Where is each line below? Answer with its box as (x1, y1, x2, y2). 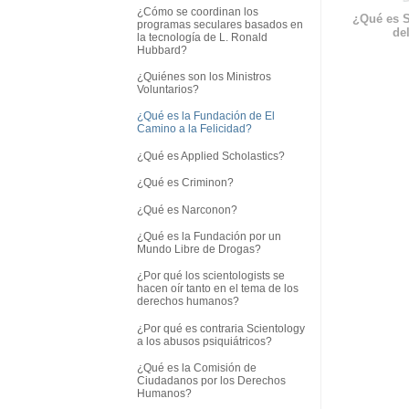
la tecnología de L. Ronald (137, 30, 267, 44)
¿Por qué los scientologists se (137, 269, 285, 283)
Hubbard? (137, 43, 187, 57)
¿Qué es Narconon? (137, 203, 237, 216)
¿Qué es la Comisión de (137, 362, 257, 375)
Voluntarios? (137, 83, 199, 97)
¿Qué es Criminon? (137, 176, 234, 190)
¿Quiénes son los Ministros (137, 70, 271, 84)
